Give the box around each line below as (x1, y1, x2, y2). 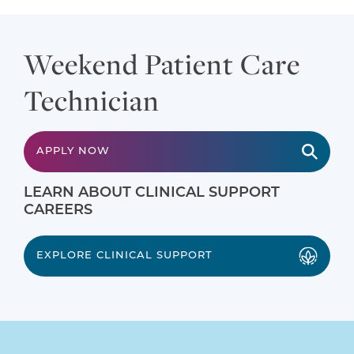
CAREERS (24, 203, 92, 219)
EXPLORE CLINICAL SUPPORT (36, 250, 213, 262)
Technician (24, 81, 160, 119)
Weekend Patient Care (24, 45, 301, 83)
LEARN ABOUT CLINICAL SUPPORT (24, 186, 280, 201)
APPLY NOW (36, 146, 110, 157)
